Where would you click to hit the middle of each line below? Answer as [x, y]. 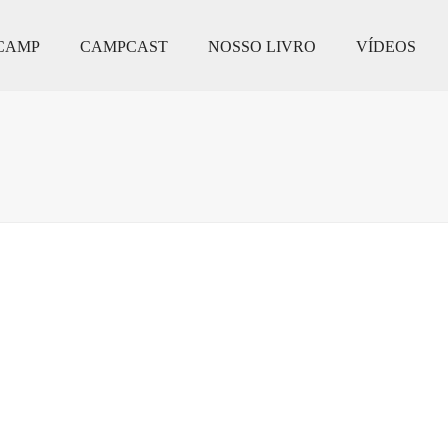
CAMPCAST [124, 47]
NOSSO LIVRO [262, 47]
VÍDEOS [386, 47]
